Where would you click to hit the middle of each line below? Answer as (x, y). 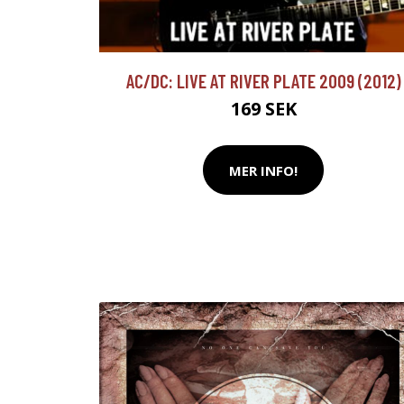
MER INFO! (263, 170)
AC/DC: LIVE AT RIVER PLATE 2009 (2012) (263, 81)
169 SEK (263, 109)
